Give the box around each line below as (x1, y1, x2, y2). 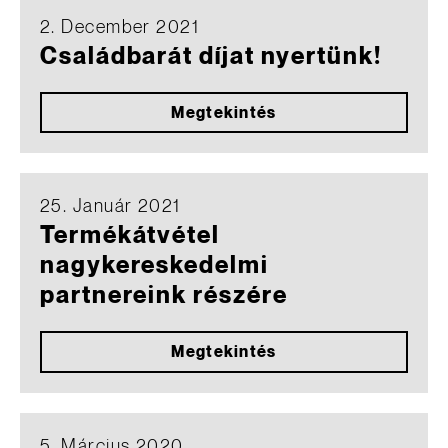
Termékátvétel (40, 223, 220, 249)
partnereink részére (40, 283, 288, 309)
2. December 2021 (40, 17, 200, 37)
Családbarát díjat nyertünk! (40, 43, 382, 70)
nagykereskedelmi (40, 253, 269, 279)
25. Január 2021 (40, 197, 181, 216)
